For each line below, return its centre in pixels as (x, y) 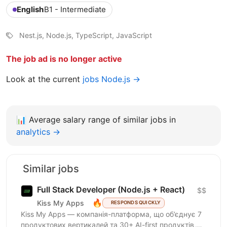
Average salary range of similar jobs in (102, 120)
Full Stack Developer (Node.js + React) (111, 190)
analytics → (38, 132)
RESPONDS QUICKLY (136, 203)
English (30, 10)
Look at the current (44, 79)
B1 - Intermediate (75, 10)
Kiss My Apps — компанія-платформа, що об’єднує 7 (111, 214)
